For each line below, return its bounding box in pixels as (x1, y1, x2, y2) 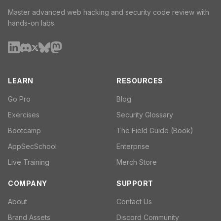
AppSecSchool (8, 142, 57, 150)
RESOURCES (116, 76, 163, 85)
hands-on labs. (8, 19, 56, 28)
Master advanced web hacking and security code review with (8, 8, 209, 17)
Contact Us (116, 197, 152, 206)
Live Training (8, 157, 49, 166)
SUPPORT (116, 179, 153, 187)
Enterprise (116, 142, 149, 150)
